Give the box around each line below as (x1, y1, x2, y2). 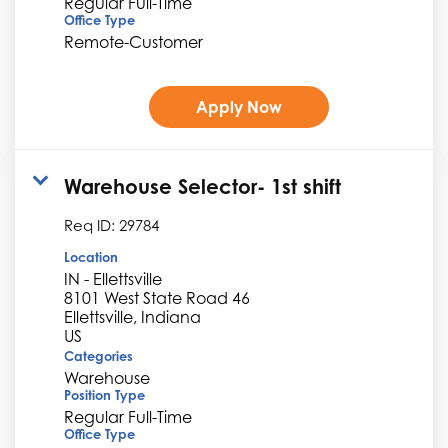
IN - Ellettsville (64, 268, 162, 289)
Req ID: (64, 215, 119, 234)
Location (64, 248, 118, 265)
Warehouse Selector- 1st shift (64, 173, 341, 199)
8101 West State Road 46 (64, 287, 250, 308)
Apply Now (195, 96, 282, 117)
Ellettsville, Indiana (64, 306, 201, 327)
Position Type (64, 386, 145, 403)
